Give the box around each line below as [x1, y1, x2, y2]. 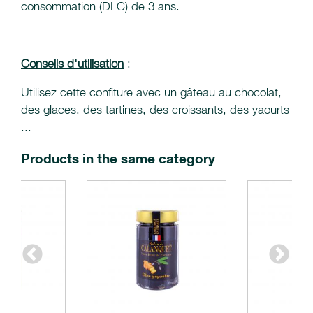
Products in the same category [21, 150, 215, 167]
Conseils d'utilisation [21, 57, 124, 71]
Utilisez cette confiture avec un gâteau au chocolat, [21, 85, 282, 100]
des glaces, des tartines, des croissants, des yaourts [21, 103, 289, 117]
